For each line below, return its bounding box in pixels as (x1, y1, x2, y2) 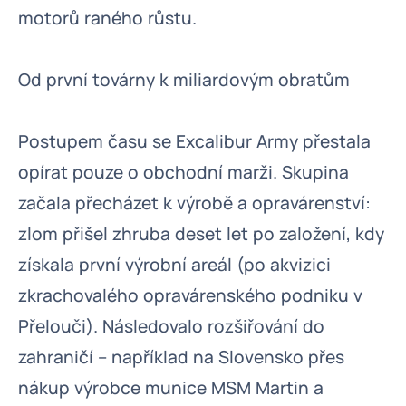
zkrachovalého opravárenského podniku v (18, 284, 362, 307)
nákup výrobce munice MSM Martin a (18, 376, 324, 400)
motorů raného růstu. (18, 6, 197, 30)
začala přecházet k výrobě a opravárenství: (18, 191, 371, 215)
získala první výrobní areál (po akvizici (18, 253, 331, 276)
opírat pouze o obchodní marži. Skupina (18, 160, 349, 184)
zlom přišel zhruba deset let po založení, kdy (18, 222, 384, 246)
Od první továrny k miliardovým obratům (18, 68, 350, 92)
